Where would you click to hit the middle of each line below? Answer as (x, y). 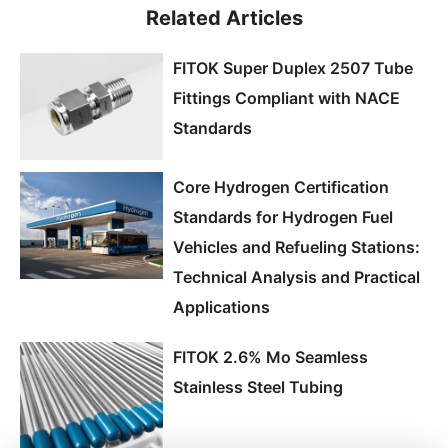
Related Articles (224, 17)
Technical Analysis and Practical (296, 276)
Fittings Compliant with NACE (286, 97)
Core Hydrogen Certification (280, 186)
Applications (221, 306)
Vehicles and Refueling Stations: (296, 246)
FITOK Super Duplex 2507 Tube (292, 67)
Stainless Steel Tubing (257, 386)
